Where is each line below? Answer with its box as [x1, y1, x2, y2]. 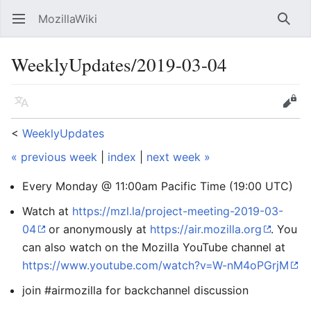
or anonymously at [45, 222, 150, 236]
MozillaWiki [38, 12, 97, 26]
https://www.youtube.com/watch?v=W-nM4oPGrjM [22, 258, 289, 272]
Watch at [22, 204, 72, 218]
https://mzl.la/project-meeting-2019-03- [72, 204, 283, 218]
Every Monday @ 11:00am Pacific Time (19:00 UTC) [22, 179, 293, 193]
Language [21, 101, 30, 115]
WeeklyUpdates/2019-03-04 [11, 51, 227, 77]
